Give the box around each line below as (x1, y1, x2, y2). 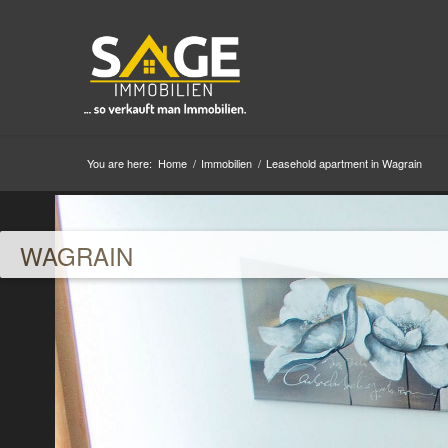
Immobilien (200, 155, 252, 171)
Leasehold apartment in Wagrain (265, 155, 422, 171)
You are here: (86, 155, 152, 171)
